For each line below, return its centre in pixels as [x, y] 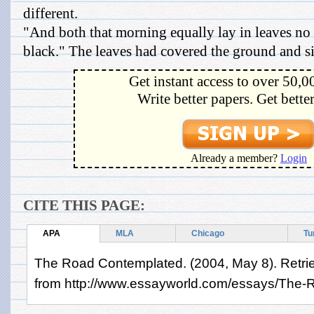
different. [50, 13]
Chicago [208, 233]
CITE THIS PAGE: [84, 206]
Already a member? [235, 158]
